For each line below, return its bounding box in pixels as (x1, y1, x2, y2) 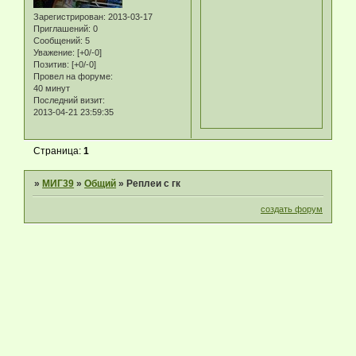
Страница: (33, 145, 84, 157)
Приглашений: (33, 23, 91, 33)
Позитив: (33, 59, 69, 69)
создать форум (261, 203, 323, 214)
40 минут (33, 83, 70, 93)
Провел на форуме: (33, 71, 113, 81)
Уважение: (33, 47, 75, 57)
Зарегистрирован (33, 11, 103, 21)
